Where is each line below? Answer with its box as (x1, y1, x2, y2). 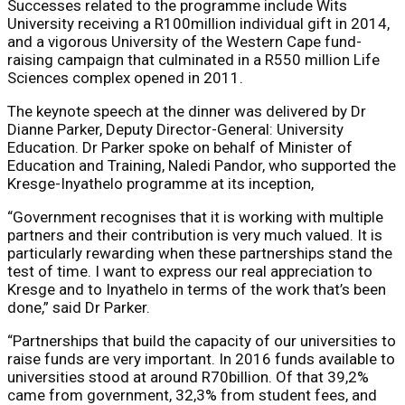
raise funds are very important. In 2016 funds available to (7, 349, 395, 368)
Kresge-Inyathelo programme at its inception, (7, 174, 314, 193)
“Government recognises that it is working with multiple (7, 207, 383, 226)
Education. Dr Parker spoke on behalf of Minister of (7, 137, 353, 156)
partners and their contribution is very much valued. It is (7, 225, 382, 244)
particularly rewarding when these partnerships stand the (7, 243, 392, 262)
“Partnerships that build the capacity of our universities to (7, 331, 396, 350)
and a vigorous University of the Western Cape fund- (7, 32, 362, 51)
